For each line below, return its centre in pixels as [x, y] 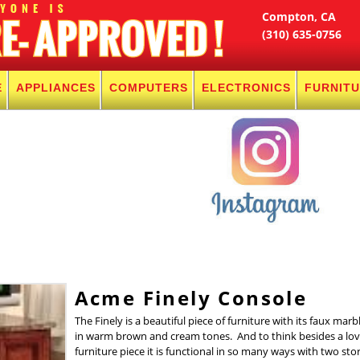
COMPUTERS [149, 88]
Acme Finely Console [191, 298]
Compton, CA [299, 16]
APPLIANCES [56, 88]
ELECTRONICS [246, 88]
